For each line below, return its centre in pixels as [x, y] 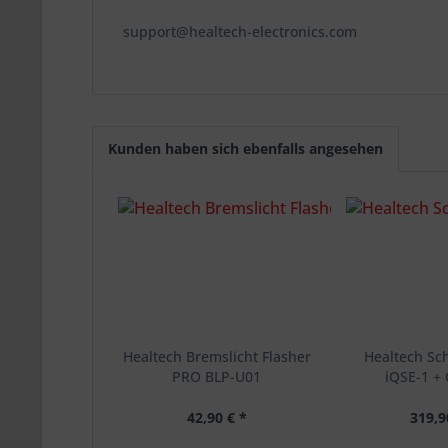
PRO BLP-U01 [217, 376]
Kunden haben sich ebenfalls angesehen [245, 148]
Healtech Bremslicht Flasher [216, 356]
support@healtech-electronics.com [240, 31]
